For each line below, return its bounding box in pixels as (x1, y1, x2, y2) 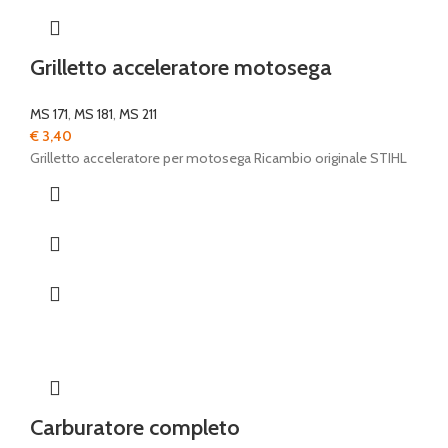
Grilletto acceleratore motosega (30, 54, 332, 82)
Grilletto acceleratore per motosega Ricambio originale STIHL (30, 149, 407, 168)
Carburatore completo (30, 414, 240, 442)
